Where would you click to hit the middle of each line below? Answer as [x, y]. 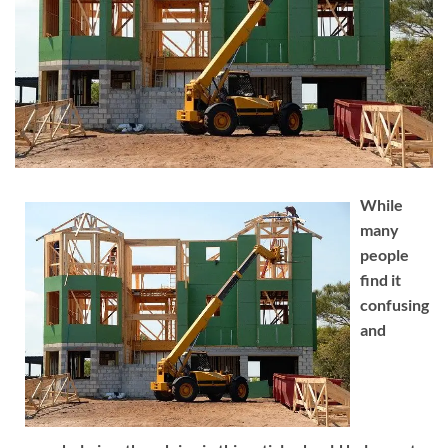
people [384, 254]
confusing [394, 304]
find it [380, 279]
